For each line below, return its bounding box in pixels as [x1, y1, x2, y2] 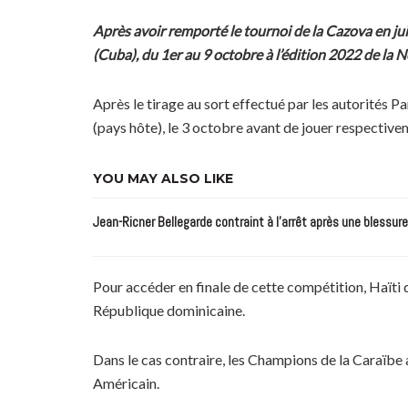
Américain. [93, 373, 159, 392]
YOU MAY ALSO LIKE [93, 169, 233, 187]
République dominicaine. [93, 301, 245, 319]
